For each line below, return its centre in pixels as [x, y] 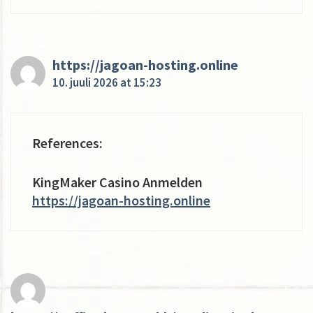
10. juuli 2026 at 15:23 [107, 82]
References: [67, 143]
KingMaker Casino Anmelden [117, 182]
